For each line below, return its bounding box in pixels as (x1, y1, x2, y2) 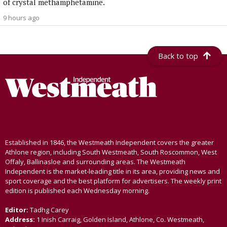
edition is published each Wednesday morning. (5, 186, 149, 196)
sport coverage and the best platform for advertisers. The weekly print (5, 176, 221, 186)
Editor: (5, 205, 30, 215)
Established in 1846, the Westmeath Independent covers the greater (5, 138, 214, 147)
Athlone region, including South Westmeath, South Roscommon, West (5, 147, 217, 157)
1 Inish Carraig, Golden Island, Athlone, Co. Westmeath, (35, 215, 204, 224)
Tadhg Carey (30, 205, 69, 215)
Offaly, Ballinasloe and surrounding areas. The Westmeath (5, 157, 185, 167)
